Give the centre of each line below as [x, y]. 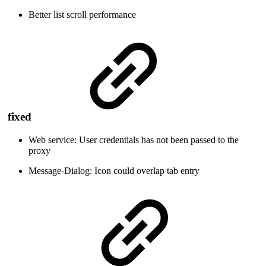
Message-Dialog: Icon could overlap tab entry [114, 170]
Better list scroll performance [82, 15]
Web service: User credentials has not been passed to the [134, 140]
